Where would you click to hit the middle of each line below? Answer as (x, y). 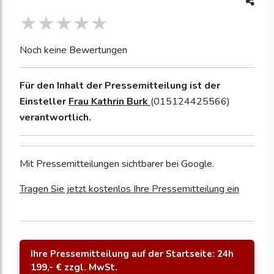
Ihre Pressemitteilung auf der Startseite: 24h (132, 254)
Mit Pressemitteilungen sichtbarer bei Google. (117, 164)
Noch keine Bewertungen (73, 50)
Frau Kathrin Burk (109, 102)
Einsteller (44, 102)
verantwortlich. (55, 118)
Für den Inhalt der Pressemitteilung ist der (120, 86)
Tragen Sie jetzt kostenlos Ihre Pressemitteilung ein (129, 189)
